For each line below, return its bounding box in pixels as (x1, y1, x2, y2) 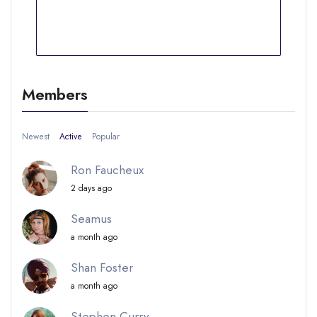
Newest (22, 130, 50, 143)
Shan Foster (70, 258, 133, 276)
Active (59, 130, 82, 143)
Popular (92, 130, 120, 143)
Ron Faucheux (70, 161, 144, 178)
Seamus (70, 209, 112, 227)
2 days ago (70, 181, 112, 195)
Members (22, 83, 88, 105)
